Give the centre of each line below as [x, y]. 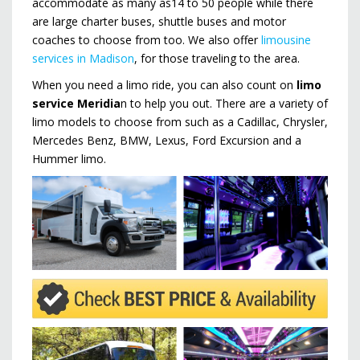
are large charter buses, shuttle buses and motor [159, 21]
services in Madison [83, 58]
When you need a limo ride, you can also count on [164, 84]
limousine [286, 39]
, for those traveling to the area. [217, 58]
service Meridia [76, 103]
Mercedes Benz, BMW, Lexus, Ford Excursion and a [167, 140]
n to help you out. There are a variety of [224, 103]
